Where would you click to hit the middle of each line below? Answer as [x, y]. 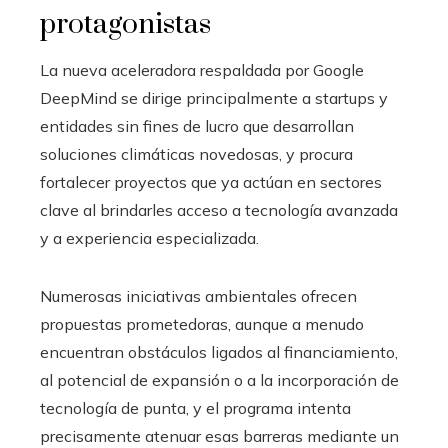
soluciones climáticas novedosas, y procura [196, 153]
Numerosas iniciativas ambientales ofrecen [198, 295]
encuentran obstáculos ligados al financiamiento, [219, 351]
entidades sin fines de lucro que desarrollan [197, 125]
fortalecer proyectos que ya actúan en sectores [211, 181]
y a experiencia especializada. [149, 237]
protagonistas [125, 24]
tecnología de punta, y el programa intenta [195, 407]
